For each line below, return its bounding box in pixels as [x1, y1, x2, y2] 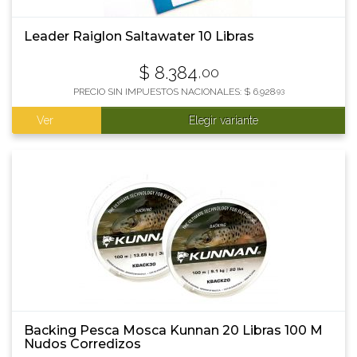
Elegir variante [188, 114, 258, 127]
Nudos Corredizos [24, 336, 141, 351]
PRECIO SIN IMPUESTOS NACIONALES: [73, 86, 244, 97]
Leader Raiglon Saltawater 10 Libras [24, 29, 254, 44]
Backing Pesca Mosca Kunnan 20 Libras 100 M [24, 323, 323, 338]
